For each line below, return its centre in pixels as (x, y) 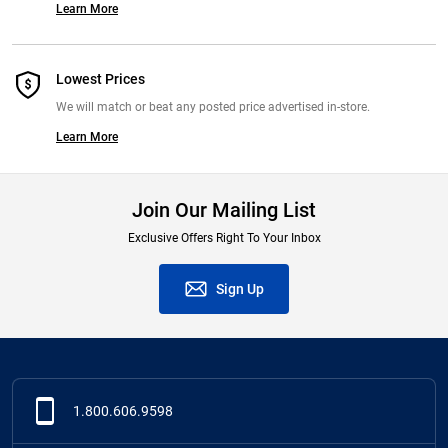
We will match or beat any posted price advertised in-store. (213, 107)
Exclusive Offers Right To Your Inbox (224, 237)
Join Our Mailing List (224, 210)
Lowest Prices (100, 79)
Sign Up (240, 289)
